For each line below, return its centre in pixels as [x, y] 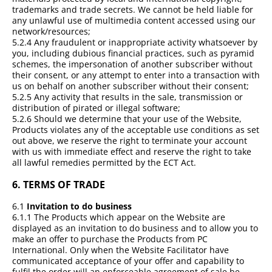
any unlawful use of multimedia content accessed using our [134, 21]
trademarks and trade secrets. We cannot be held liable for [133, 10]
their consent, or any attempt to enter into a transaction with [136, 75]
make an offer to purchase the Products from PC [110, 239]
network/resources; [51, 32]
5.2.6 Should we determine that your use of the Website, [127, 119]
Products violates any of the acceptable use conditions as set [136, 130]
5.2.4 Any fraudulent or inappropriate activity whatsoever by [135, 42]
